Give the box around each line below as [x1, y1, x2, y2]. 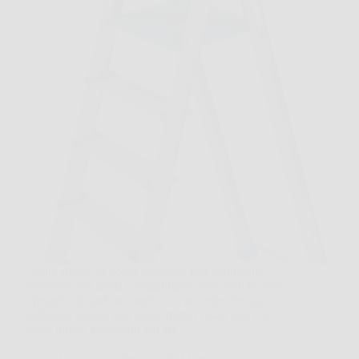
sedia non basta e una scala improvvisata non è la [24, 307, 271, 321]
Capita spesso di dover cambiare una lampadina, [24, 264, 267, 278]
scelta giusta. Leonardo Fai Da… [24, 321, 191, 336]
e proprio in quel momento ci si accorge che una [24, 292, 266, 307]
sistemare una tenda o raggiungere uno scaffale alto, [24, 278, 284, 292]
